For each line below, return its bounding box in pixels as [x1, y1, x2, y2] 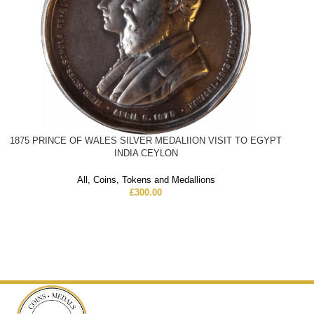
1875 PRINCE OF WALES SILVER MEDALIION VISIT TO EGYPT [10, 135, 282, 146]
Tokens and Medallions [121, 175, 215, 186]
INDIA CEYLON [114, 148, 178, 159]
